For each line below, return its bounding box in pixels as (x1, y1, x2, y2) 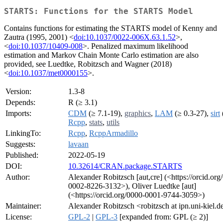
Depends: (5, 98, 35, 107)
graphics (124, 109, 151, 118)
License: (5, 213, 32, 222)
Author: (5, 173, 30, 182)
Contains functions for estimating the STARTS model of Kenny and (4, 24, 217, 33)
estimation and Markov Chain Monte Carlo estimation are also (4, 51, 199, 60)
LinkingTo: (5, 129, 41, 138)
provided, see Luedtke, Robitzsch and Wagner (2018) (4, 60, 172, 69)
